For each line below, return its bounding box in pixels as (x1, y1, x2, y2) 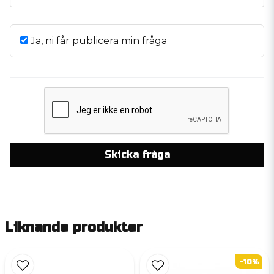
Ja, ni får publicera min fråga (28, 34, 167, 46)
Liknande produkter (5, 219, 143, 235)
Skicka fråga (104, 148, 170, 160)
